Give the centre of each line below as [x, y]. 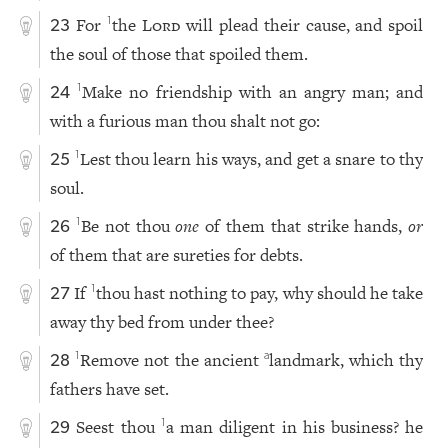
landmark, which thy [346, 360]
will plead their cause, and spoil [302, 25]
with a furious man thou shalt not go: [185, 121]
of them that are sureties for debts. [177, 255]
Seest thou [118, 427]
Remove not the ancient [172, 360]
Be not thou [128, 226]
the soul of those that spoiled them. [179, 54]
